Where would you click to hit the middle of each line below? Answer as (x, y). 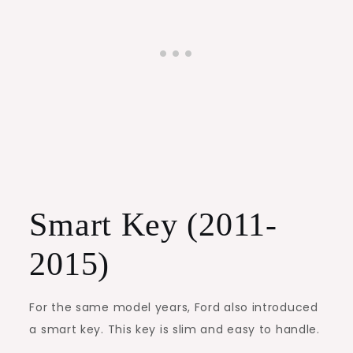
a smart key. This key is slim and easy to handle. (175, 329)
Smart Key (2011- (153, 224)
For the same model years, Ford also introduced (174, 307)
